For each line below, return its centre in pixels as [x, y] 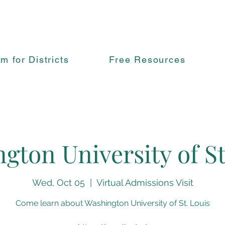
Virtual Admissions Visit [145, 183]
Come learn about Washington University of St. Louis [113, 203]
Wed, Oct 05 [58, 183]
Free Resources [147, 60]
